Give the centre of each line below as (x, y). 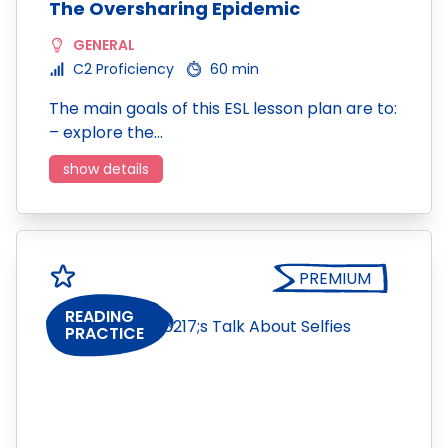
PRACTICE (104, 334)
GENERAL (104, 45)
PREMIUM (335, 278)
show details (106, 169)
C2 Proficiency (123, 69)
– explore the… (106, 132)
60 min (234, 69)
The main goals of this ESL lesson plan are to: (223, 108)
